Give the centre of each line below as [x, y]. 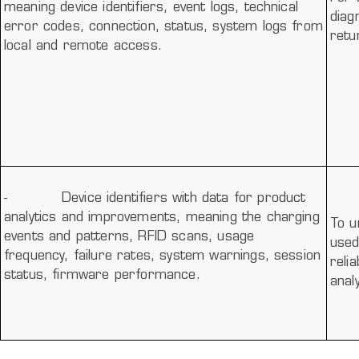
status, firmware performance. [102, 275]
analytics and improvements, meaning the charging [162, 218]
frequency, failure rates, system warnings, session [163, 256]
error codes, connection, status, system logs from [163, 27]
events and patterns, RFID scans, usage [129, 237]
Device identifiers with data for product [184, 198]
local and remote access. [83, 46]
